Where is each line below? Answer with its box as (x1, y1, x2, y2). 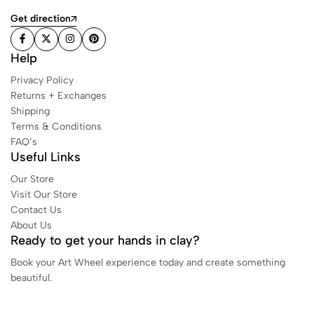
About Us (11, 219, 52, 231)
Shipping (11, 105, 50, 117)
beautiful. (11, 272, 52, 284)
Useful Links (11, 149, 81, 165)
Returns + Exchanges (11, 90, 107, 102)
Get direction (11, 12, 71, 25)
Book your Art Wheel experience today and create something (11, 257, 285, 268)
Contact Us (11, 204, 62, 216)
